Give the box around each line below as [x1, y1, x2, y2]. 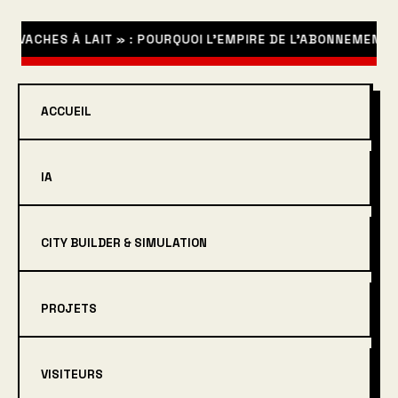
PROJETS [41, 301, 97, 316]
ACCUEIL [41, 104, 92, 119]
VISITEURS [41, 367, 103, 382]
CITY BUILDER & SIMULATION [41, 235, 207, 251]
